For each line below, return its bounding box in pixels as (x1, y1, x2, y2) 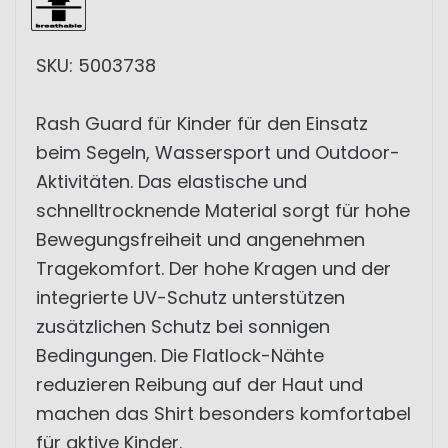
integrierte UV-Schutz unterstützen (36, 285, 345, 310)
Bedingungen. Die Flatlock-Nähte (36, 343, 324, 368)
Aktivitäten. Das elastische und (36, 169, 307, 194)
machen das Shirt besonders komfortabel (36, 401, 411, 426)
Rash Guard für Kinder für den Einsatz (36, 111, 368, 136)
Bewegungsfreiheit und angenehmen (36, 227, 365, 252)
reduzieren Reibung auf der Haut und (36, 372, 363, 397)
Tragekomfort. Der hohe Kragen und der (36, 256, 391, 281)
